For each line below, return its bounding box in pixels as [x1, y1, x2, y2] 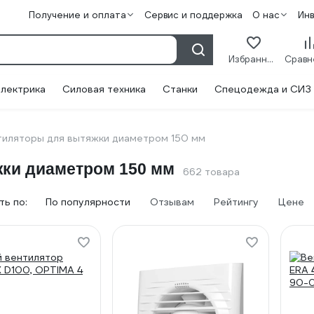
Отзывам [150, 196, 194, 208]
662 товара [183, 165, 240, 178]
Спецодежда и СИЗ [214, 83, 311, 95]
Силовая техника [62, 83, 146, 95]
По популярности [46, 196, 130, 208]
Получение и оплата [29, 9, 126, 21]
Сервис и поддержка [144, 9, 243, 21]
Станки [163, 83, 198, 95]
